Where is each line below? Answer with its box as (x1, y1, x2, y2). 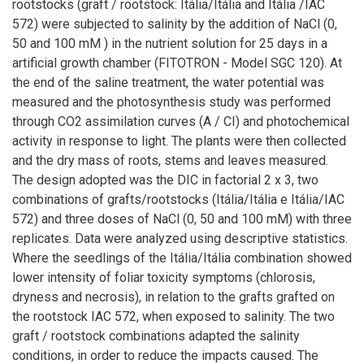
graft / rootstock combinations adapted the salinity (12, 328, 300, 344)
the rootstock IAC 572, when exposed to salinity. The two (12, 309, 335, 324)
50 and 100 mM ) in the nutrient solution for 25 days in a (12, 36, 327, 51)
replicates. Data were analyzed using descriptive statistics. (12, 231, 348, 246)
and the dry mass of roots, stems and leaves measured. (12, 153, 328, 168)
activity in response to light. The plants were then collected (12, 133, 346, 149)
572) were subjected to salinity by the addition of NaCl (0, (12, 16, 337, 32)
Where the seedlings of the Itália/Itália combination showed (12, 250, 352, 266)
